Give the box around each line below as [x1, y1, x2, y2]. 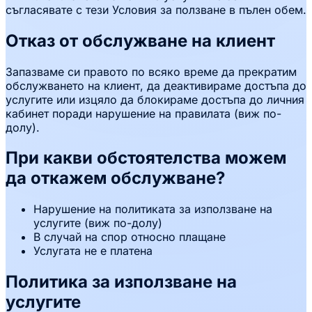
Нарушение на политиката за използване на [33, 202, 272, 217]
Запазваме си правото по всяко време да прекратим [6, 64, 297, 79]
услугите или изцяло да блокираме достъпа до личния [6, 92, 304, 107]
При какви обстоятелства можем [6, 148, 286, 169]
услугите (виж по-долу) [33, 216, 162, 231]
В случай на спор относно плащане [33, 230, 226, 244]
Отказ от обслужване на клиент [6, 30, 275, 51]
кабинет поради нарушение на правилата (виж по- [6, 106, 281, 120]
